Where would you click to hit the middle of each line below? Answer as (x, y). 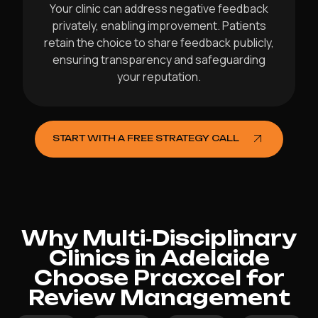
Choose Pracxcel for (159, 278)
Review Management (159, 298)
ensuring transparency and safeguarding (159, 60)
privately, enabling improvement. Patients (159, 26)
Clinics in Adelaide (159, 258)
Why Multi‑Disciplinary (159, 238)
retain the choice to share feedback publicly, (159, 43)
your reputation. (159, 77)
